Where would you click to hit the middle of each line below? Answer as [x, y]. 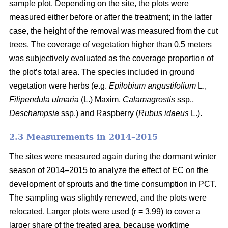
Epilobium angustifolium [152, 85]
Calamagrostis [148, 99]
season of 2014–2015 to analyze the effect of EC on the [109, 170]
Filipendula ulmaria [45, 99]
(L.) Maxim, [101, 99]
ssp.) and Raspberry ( [99, 113]
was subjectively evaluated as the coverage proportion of [111, 58]
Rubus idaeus [164, 113]
